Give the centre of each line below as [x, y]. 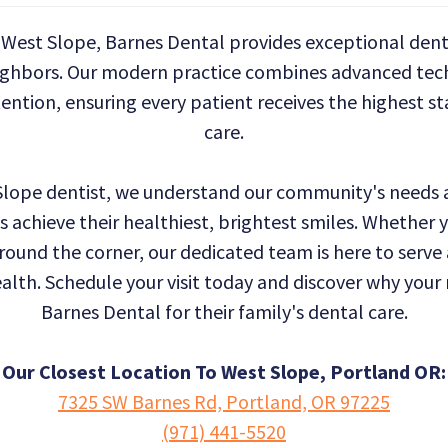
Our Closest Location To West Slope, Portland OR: [224, 371]
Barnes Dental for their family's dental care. [224, 311]
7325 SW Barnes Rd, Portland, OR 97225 [224, 401]
